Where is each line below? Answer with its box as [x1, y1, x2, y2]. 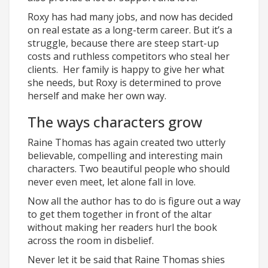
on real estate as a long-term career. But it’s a [28, 23, 232, 36]
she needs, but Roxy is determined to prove [28, 76, 221, 89]
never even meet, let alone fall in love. [28, 175, 196, 188]
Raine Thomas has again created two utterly [28, 136, 226, 149]
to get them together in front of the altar [28, 208, 212, 221]
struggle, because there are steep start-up [28, 36, 219, 50]
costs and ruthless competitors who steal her [28, 50, 230, 63]
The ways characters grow [28, 112, 202, 132]
